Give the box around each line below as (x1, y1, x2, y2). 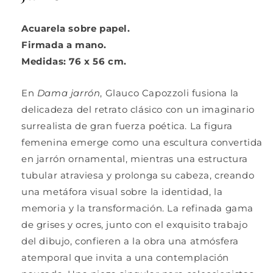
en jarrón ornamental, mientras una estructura (21, 153, 249, 165)
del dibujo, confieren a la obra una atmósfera (21, 235, 239, 247)
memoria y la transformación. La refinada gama (21, 202, 254, 214)
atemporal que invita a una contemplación (21, 252, 230, 264)
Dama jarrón (37, 87, 101, 99)
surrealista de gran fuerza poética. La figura (21, 120, 233, 132)
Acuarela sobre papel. (21, 23, 130, 35)
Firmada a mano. (21, 39, 107, 51)
